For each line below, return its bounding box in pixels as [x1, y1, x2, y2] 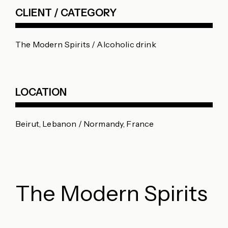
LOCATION [15, 86, 67, 98]
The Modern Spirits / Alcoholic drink [15, 39, 156, 49]
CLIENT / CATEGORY [15, 7, 117, 19]
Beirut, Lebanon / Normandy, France [15, 119, 154, 129]
